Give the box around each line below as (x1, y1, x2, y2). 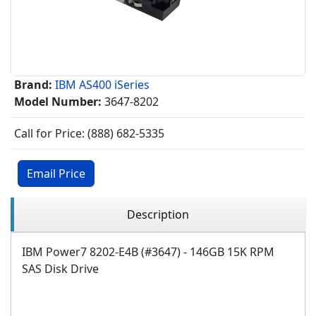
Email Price (27, 166, 85, 182)
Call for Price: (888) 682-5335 (14, 126, 164, 142)
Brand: (14, 77, 52, 93)
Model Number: (14, 94, 102, 110)
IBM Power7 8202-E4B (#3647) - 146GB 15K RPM (22, 244, 274, 260)
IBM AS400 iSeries (55, 77, 150, 93)
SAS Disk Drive (22, 261, 99, 277)
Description (127, 207, 189, 223)
